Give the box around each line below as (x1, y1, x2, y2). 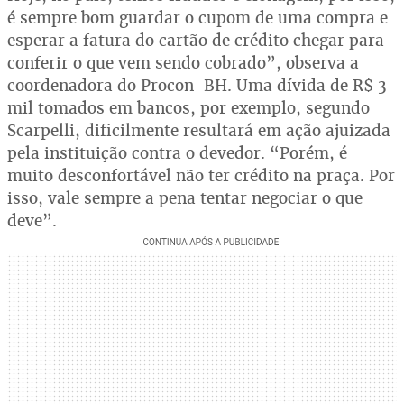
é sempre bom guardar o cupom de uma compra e (7, 7, 388, 28)
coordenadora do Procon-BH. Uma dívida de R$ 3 (7, 75, 386, 96)
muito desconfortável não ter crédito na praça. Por (7, 165, 395, 186)
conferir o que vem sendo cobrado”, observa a (7, 52, 359, 73)
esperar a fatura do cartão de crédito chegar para (7, 30, 384, 50)
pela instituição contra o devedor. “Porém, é (7, 142, 347, 163)
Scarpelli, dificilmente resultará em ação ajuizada (7, 120, 390, 141)
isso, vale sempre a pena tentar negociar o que (7, 188, 363, 208)
